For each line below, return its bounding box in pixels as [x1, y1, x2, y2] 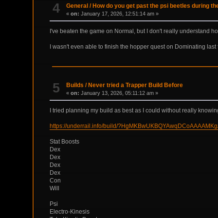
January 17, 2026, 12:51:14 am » [79, 10, 159, 17]
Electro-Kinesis [50, 208, 90, 216]
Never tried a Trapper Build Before [88, 82, 183, 89]
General [66, 2, 89, 9]
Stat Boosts [50, 138, 80, 145]
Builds [66, 82, 84, 89]
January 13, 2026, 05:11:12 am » [79, 90, 159, 96]
